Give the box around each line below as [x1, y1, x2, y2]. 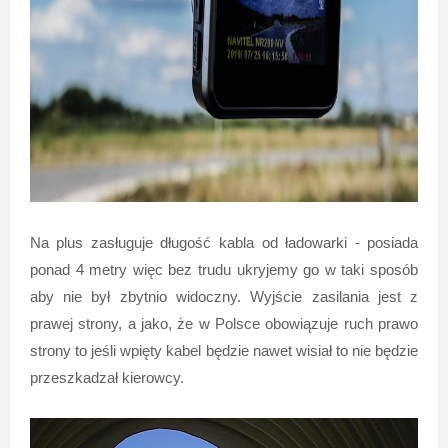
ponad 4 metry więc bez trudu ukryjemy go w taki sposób [29, 260, 419, 278]
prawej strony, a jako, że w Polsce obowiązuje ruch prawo [29, 314, 419, 332]
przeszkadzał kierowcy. [29, 368, 184, 386]
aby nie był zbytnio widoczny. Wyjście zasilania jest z [29, 287, 419, 305]
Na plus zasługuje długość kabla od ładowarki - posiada [29, 233, 419, 251]
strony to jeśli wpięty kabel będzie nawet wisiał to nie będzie [29, 341, 419, 359]
